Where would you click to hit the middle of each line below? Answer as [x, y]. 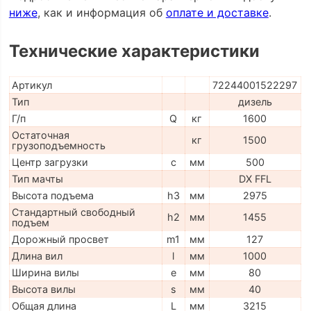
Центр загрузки [50, 162]
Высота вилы [43, 289]
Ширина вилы [45, 273]
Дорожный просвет [60, 239]
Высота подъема [52, 196]
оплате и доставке [217, 12]
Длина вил [37, 256]
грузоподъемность [58, 146]
